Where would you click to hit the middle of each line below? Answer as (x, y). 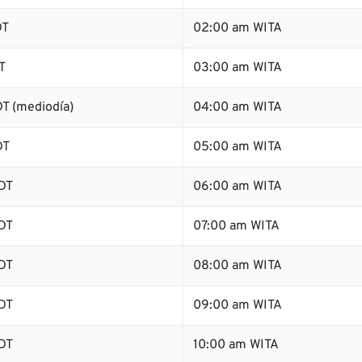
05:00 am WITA (238, 147)
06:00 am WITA (238, 187)
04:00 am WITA (238, 107)
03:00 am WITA (238, 68)
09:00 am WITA (238, 305)
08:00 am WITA (238, 266)
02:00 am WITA (238, 28)
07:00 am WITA (236, 226)
